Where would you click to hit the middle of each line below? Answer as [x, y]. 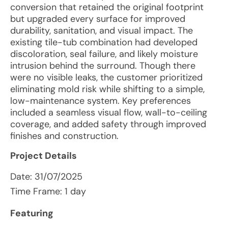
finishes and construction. [64, 136]
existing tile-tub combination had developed [104, 42]
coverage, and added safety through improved [108, 124]
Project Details [44, 156]
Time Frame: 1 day [48, 191]
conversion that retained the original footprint [107, 7]
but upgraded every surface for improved [98, 19]
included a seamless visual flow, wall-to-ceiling [109, 112]
